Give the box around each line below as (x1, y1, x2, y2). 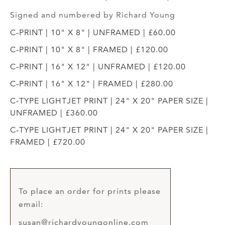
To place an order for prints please (19, 186, 161, 196)
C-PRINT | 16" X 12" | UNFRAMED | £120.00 (10, 61, 186, 72)
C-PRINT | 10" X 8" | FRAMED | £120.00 (10, 44, 168, 55)
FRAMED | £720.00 (10, 137, 85, 147)
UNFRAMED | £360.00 (10, 107, 98, 118)
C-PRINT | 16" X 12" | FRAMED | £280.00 (10, 78, 173, 89)
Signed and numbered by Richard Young (10, 10, 175, 20)
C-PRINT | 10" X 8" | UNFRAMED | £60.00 (10, 27, 176, 38)
